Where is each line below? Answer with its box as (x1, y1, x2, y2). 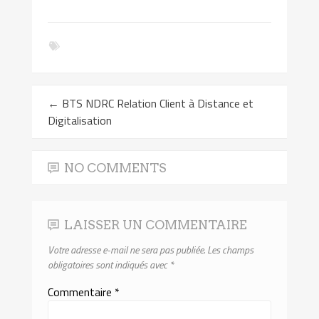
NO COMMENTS (64, 159, 167, 175)
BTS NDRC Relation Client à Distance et (59, 94, 254, 112)
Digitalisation (48, 111, 113, 129)
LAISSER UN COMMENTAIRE (64, 216, 248, 232)
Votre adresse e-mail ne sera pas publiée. (48, 241, 206, 257)
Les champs (207, 241, 254, 257)
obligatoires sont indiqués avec (48, 256, 170, 272)
